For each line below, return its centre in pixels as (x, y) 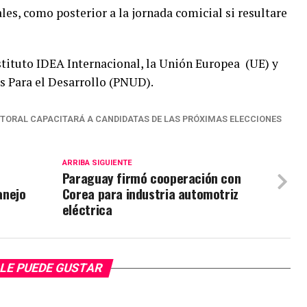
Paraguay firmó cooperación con (151, 178)
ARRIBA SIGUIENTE (97, 163)
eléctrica (87, 209)
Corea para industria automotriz (150, 194)
